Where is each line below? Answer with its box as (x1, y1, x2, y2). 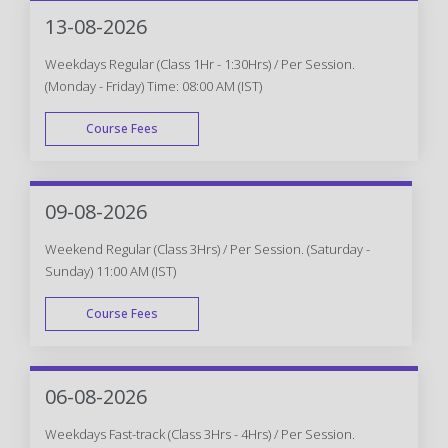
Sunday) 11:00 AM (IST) (45, 261, 176, 280)
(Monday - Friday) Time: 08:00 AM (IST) (45, 76, 262, 95)
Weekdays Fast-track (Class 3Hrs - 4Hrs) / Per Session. (45, 424, 355, 443)
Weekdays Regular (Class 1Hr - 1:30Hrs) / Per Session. (45, 54, 355, 73)
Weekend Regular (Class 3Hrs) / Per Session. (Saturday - (45, 239, 370, 258)
